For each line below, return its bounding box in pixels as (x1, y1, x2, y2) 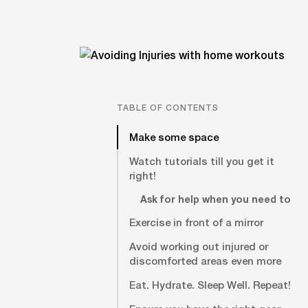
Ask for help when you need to (140, 193, 291, 205)
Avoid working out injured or (129, 240, 268, 252)
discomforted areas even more (129, 254, 281, 267)
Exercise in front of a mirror (129, 216, 263, 228)
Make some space (129, 131, 219, 143)
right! (129, 169, 156, 181)
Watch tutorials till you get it (129, 155, 274, 167)
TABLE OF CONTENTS (117, 102, 219, 113)
